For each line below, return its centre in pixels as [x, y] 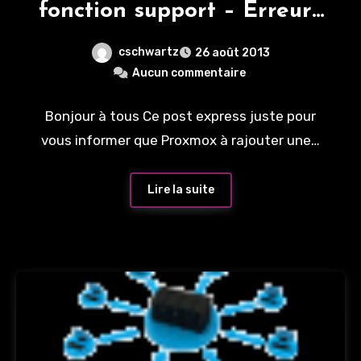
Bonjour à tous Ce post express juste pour [180, 116]
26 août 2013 [232, 52]
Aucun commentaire [189, 73]
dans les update [180, 40]
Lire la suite [180, 190]
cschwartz [149, 52]
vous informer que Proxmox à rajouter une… [180, 140]
